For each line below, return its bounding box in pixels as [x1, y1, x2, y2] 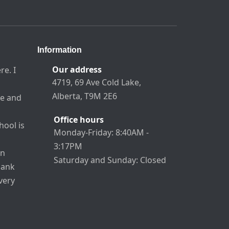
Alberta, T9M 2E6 [52, 90, 118, 102]
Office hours [53, 114, 104, 126]
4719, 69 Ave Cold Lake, [52, 77, 142, 88]
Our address [52, 64, 102, 76]
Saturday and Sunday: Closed [53, 154, 166, 166]
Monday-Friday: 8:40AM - [53, 127, 149, 139]
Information [37, 45, 82, 55]
